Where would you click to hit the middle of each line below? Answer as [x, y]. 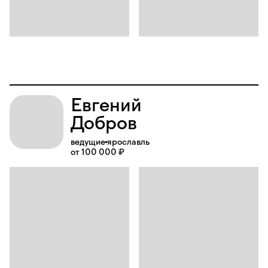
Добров [104, 123]
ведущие [88, 142]
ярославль [128, 142]
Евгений [106, 105]
